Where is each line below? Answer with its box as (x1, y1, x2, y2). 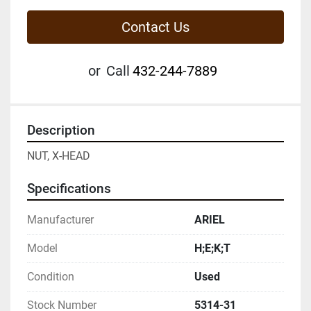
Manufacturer (27, 212, 94, 226)
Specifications (27, 180, 111, 196)
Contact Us (121, 18, 190, 35)
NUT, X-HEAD (27, 149, 90, 162)
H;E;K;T (194, 241, 230, 255)
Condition (27, 269, 74, 283)
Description (27, 122, 95, 138)
